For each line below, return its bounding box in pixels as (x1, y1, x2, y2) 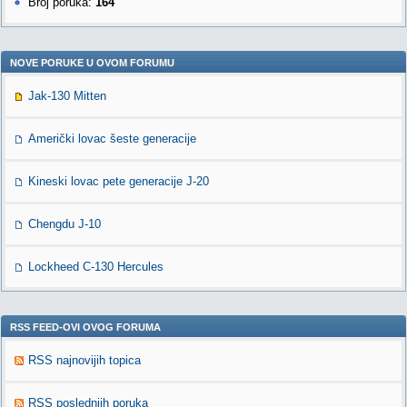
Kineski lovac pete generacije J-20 (28, 174, 209, 188)
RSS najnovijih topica (28, 353, 141, 367)
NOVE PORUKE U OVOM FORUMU (10, 57, 174, 68)
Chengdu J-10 (28, 217, 101, 231)
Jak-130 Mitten (28, 89, 106, 103)
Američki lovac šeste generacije (28, 132, 196, 145)
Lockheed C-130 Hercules (28, 260, 164, 273)
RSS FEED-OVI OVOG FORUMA (10, 322, 161, 333)
